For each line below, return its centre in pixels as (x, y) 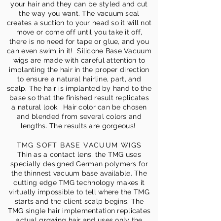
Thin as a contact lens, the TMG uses (79, 154)
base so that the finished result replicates (79, 98)
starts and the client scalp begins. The (79, 201)
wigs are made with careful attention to (79, 60)
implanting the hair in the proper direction (79, 70)
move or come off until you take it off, (79, 32)
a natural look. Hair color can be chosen (79, 107)
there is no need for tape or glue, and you (79, 41)
